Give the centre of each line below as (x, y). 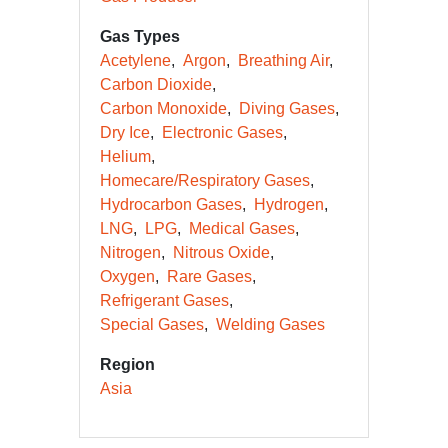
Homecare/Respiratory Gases (205, 180)
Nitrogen (130, 252)
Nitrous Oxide (221, 252)
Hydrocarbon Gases (171, 204)
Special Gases (152, 324)
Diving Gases (287, 108)
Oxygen (127, 276)
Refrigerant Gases (164, 300)
